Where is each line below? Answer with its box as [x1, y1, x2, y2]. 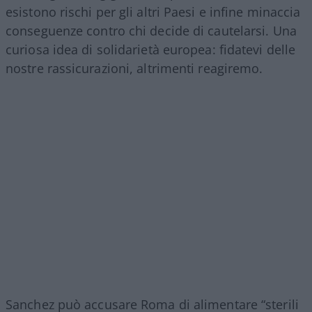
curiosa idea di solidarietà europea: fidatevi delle [6, 41, 296, 58]
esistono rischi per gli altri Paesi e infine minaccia [6, 3, 301, 21]
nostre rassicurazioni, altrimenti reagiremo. [6, 60, 263, 77]
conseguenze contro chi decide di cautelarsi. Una [6, 22, 297, 40]
